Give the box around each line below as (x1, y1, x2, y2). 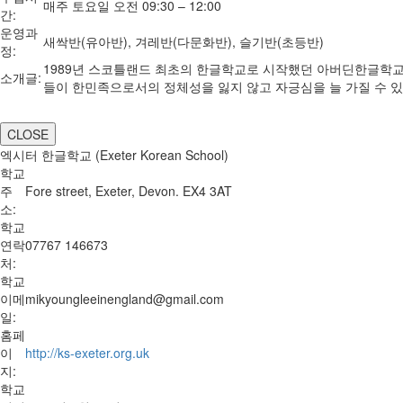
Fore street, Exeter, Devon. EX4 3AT (25, 182, 232, 200)
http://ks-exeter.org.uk (25, 344, 149, 362)
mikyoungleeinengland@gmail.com (25, 290, 224, 308)
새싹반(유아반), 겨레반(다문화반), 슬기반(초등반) (43, 32, 324, 50)
